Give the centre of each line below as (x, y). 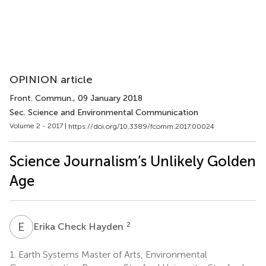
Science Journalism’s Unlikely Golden (133, 161)
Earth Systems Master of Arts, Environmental (112, 254)
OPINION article (51, 80)
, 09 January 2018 (108, 98)
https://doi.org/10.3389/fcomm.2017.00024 (141, 126)
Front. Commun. (41, 98)
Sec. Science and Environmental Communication (104, 113)
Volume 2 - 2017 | (39, 126)
